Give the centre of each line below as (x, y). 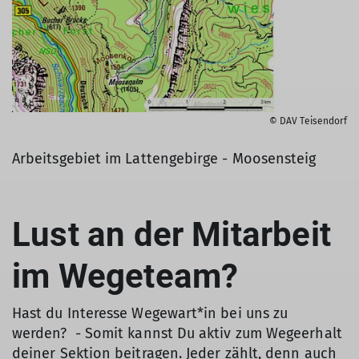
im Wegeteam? (125, 276)
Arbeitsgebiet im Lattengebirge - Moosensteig (164, 158)
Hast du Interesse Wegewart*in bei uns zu (150, 313)
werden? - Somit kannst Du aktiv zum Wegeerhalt (177, 333)
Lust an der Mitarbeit (171, 234)
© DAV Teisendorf (308, 121)
